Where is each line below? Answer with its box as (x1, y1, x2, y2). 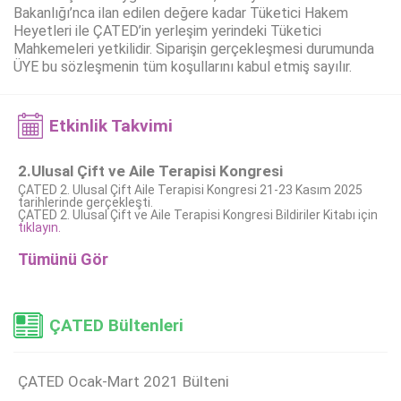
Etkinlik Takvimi (49, 115, 173, 137)
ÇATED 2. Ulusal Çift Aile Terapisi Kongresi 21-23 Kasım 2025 (18, 183, 363, 198)
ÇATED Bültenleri (49, 315, 183, 337)
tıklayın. (18, 220, 61, 235)
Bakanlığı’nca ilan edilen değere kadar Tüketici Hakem (13, 4, 348, 22)
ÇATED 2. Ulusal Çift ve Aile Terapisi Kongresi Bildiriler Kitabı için (18, 208, 378, 223)
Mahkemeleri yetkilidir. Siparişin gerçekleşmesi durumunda (13, 40, 374, 58)
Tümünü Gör (18, 250, 108, 269)
